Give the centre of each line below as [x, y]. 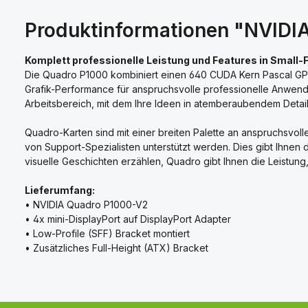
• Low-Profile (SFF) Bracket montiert [107, 233]
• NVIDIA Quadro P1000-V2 [86, 204]
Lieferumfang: [60, 190]
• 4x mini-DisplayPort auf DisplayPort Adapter [128, 219]
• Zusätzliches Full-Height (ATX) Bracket [117, 247]
